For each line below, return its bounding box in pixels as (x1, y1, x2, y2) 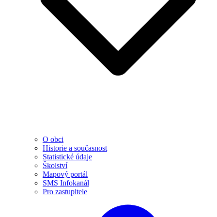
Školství (43, 161, 67, 170)
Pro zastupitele (43, 187, 87, 196)
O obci (43, 135, 63, 143)
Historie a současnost (43, 144, 107, 152)
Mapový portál (43, 170, 88, 178)
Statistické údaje (43, 153, 92, 161)
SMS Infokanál (43, 179, 89, 187)
